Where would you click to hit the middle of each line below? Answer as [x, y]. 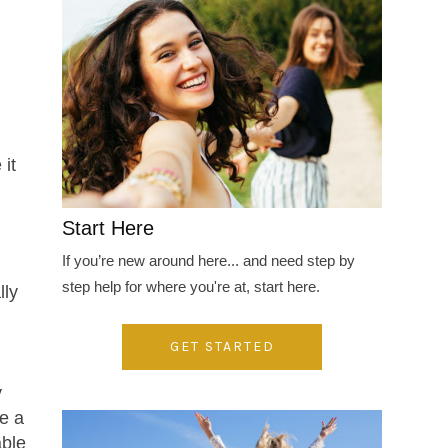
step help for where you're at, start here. [191, 286]
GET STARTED [222, 346]
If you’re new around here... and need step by [208, 260]
